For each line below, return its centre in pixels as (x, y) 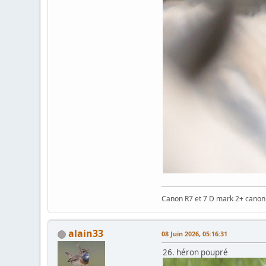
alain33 (86, 233)
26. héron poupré (196, 252)
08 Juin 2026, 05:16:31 (195, 234)
